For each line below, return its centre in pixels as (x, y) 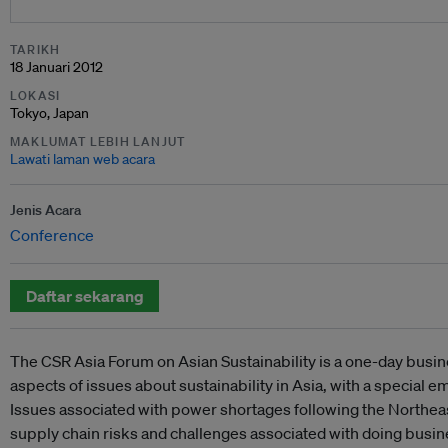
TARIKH (35, 49)
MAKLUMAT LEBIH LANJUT (98, 141)
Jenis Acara (45, 210)
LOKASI (35, 95)
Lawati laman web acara (82, 159)
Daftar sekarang (84, 296)
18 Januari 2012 (56, 67)
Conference (52, 235)
